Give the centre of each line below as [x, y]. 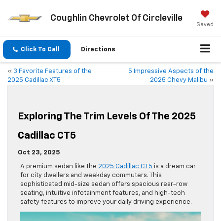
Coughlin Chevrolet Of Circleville [116, 18]
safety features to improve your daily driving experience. [107, 202]
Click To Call [40, 50]
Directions [98, 50]
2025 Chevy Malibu [179, 80]
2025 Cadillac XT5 [34, 80]
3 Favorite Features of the [53, 72]
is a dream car [174, 167]
